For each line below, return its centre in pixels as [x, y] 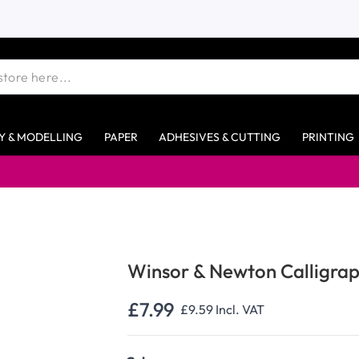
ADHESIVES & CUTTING [220, 137]
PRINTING [328, 137]
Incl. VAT [240, 309]
